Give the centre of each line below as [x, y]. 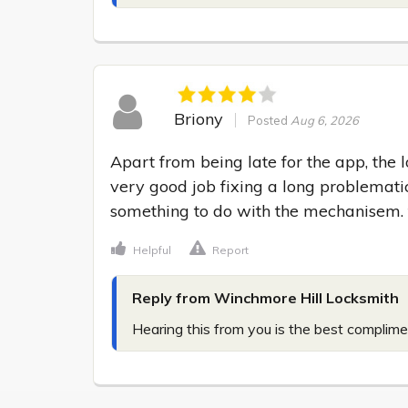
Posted [269, 120]
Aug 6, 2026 [324, 120]
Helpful [152, 250]
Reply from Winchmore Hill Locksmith [265, 298]
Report [230, 250]
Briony [198, 118]
